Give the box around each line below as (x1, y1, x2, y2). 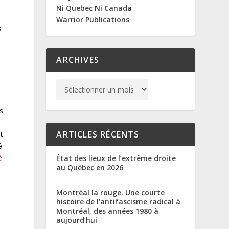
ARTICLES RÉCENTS (56, 128, 140, 140)
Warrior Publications (56, 14, 130, 25)
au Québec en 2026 (56, 162, 124, 172)
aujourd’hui (56, 215, 98, 225)
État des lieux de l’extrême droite (56, 153, 176, 163)
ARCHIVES (56, 54, 99, 65)
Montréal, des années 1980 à (56, 205, 159, 216)
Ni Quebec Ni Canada (56, 3, 132, 13)
